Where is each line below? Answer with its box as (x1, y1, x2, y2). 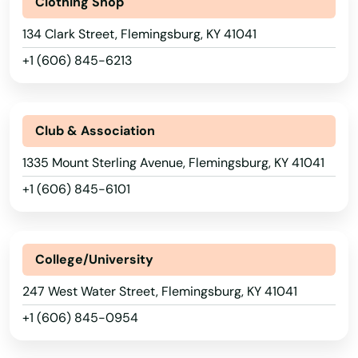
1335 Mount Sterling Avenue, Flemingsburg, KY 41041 (22, 154, 324, 171)
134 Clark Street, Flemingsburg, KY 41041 (22, 26, 257, 42)
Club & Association (35, 122, 155, 139)
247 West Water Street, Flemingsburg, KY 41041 (22, 283, 297, 300)
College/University (35, 251, 153, 268)
